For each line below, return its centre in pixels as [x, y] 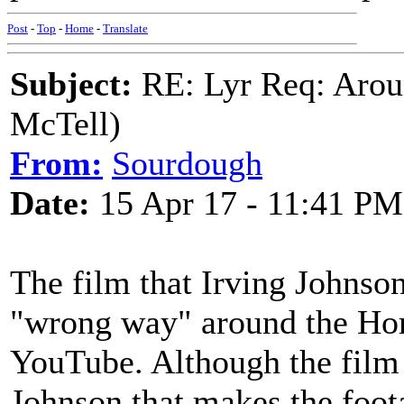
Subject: [71, 84]
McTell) [65, 124]
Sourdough [187, 163]
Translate [125, 28]
